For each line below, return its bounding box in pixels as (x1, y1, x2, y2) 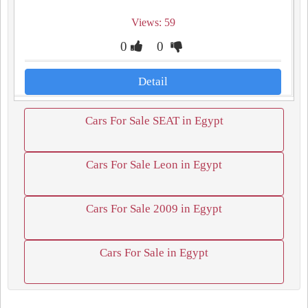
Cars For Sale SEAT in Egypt (85, 114, 223, 127)
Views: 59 (131, 16, 175, 28)
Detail (138, 75, 168, 88)
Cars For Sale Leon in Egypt (86, 158, 222, 171)
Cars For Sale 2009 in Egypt (86, 202, 222, 215)
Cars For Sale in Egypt (100, 246, 208, 259)
